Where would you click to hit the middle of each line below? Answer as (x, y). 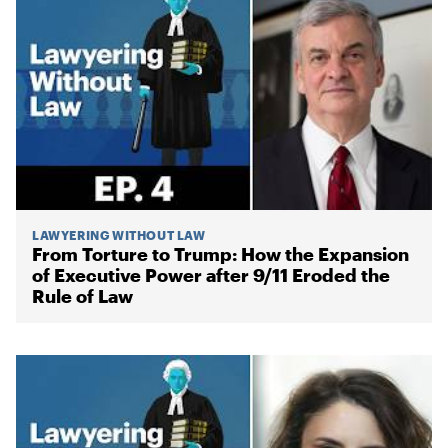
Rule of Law (82, 296)
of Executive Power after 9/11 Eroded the (211, 275)
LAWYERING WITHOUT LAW (119, 235)
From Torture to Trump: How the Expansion (220, 254)
